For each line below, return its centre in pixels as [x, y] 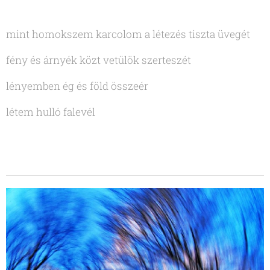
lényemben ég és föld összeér [77, 86]
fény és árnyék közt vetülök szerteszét [99, 60]
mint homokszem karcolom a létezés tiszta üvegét [128, 34]
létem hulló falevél [52, 111]
